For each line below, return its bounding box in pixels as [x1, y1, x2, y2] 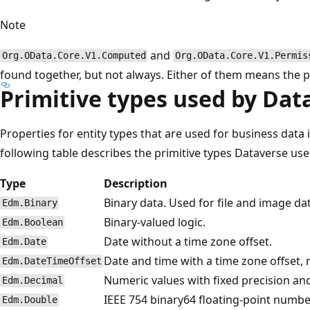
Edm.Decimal [1, 275, 63, 286]
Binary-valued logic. [104, 214, 206, 230]
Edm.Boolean [1, 217, 63, 228]
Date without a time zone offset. [104, 233, 272, 249]
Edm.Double [1, 294, 57, 306]
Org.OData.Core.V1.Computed [1, 50, 146, 62]
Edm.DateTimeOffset [1, 255, 102, 267]
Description [104, 175, 167, 191]
